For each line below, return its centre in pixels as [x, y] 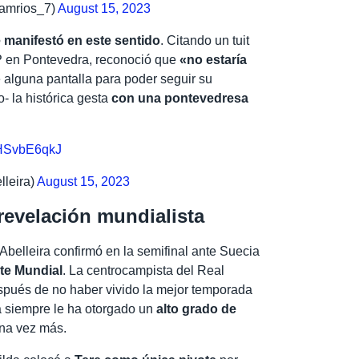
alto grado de [197, 309]
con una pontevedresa [180, 98]
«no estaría [212, 59]
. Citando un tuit [205, 40]
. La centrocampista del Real [144, 271]
